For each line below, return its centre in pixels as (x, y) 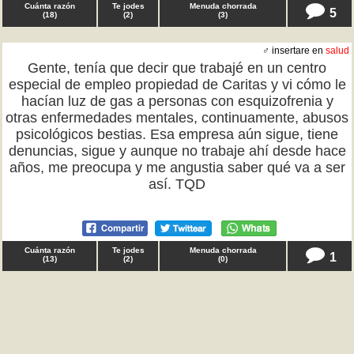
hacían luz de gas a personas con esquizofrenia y (177, 101)
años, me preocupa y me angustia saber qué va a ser (177, 168)
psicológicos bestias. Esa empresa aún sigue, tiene (177, 134)
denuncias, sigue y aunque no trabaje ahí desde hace (177, 151)
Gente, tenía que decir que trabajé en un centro (177, 68)
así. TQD (177, 184)
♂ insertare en (294, 51)
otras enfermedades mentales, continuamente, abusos (177, 118)
